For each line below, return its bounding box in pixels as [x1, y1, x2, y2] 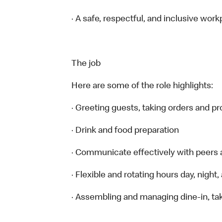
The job [71, 59, 101, 68]
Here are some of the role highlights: [71, 82, 213, 91]
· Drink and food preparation [71, 126, 179, 135]
